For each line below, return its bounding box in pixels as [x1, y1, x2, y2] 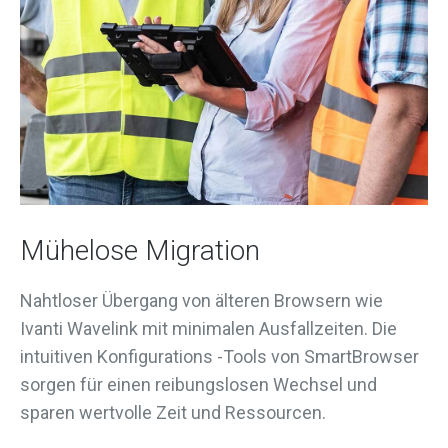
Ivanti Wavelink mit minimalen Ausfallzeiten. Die [20, 318, 397, 339]
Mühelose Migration [20, 234, 260, 267]
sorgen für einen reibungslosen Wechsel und [20, 374, 377, 395]
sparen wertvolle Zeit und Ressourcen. [20, 402, 326, 423]
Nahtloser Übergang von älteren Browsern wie [20, 290, 383, 311]
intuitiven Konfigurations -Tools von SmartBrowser [20, 346, 419, 367]
